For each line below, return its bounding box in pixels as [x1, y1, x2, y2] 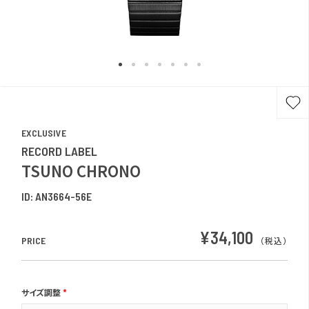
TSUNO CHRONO [21, 159, 141, 181]
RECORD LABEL [21, 143, 97, 159]
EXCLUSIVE [21, 127, 66, 139]
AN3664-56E [35, 190, 92, 203]
